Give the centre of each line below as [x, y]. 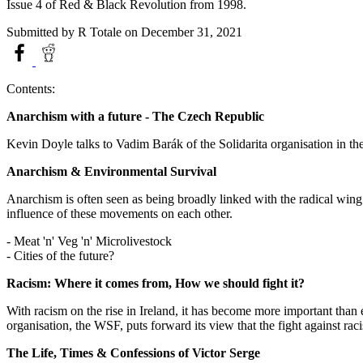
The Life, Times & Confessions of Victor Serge [133, 352]
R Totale [100, 32]
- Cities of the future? [60, 255]
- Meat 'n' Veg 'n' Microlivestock [89, 241]
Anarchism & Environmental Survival [111, 171]
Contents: [31, 88]
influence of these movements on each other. [120, 213]
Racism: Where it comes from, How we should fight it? [156, 283]
